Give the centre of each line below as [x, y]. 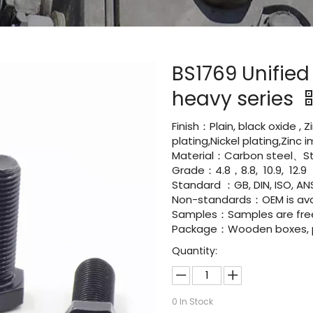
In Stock [196, 301]
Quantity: [195, 251]
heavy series [235, 99]
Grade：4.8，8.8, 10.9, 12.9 [240, 170]
